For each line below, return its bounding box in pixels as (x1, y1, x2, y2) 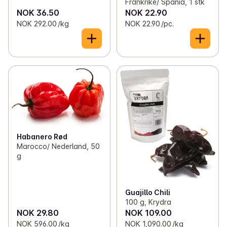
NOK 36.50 (17, 8, 59, 18)
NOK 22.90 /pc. (125, 19, 174, 28)
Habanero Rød (17, 132, 67, 141)
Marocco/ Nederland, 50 (17, 141, 100, 150)
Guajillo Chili (125, 187, 170, 197)
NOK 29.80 (17, 207, 59, 218)
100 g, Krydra (125, 197, 171, 206)
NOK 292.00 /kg (17, 19, 69, 28)
